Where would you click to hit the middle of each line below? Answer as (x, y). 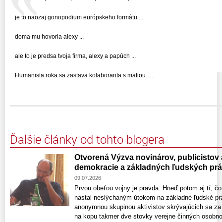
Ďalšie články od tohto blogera (87, 139)
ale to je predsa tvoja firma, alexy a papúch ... (75, 56)
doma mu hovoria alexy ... (49, 36)
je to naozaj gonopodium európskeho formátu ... (79, 17)
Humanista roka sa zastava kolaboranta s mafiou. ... (84, 75)
